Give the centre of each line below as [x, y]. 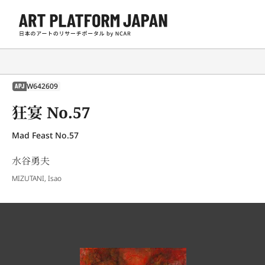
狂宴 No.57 [51, 112]
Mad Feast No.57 [45, 135]
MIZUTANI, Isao [37, 178]
